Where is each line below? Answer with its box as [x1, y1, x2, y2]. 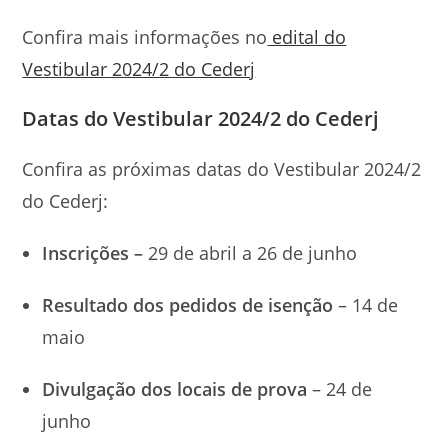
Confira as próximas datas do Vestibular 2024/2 [22, 157, 422, 181]
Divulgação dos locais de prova [42, 377, 308, 401]
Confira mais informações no [22, 25, 268, 49]
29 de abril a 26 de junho [143, 241, 358, 265]
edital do [267, 25, 347, 49]
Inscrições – [42, 241, 144, 265]
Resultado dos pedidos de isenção [42, 293, 339, 317]
